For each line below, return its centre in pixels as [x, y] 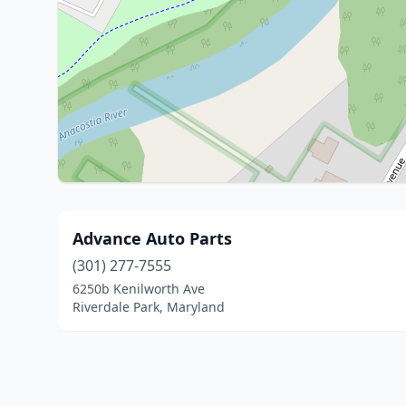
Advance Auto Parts [152, 238]
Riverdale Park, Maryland [149, 307]
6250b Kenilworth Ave [139, 289]
